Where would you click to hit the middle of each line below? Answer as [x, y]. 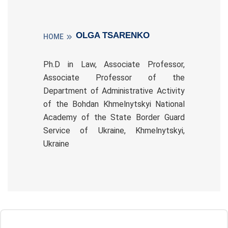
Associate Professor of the [114, 78]
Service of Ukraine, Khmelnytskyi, [114, 131]
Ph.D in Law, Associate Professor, [114, 65]
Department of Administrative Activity [114, 91]
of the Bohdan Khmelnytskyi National [114, 104]
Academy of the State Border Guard [114, 118]
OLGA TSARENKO [113, 35]
